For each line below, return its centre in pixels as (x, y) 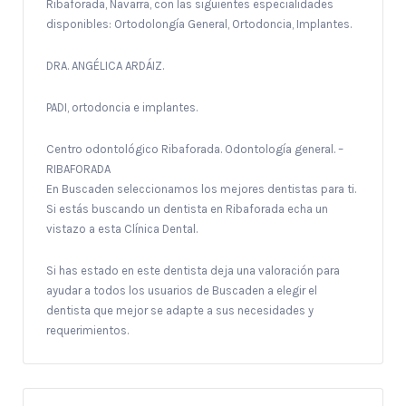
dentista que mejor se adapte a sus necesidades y (180, 310)
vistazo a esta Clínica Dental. (122, 228)
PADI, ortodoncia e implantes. (122, 107)
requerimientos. (87, 330)
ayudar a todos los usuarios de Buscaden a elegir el (182, 290)
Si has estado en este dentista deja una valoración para (193, 270)
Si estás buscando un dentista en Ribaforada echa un (187, 208)
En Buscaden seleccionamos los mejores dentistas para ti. (201, 188)
